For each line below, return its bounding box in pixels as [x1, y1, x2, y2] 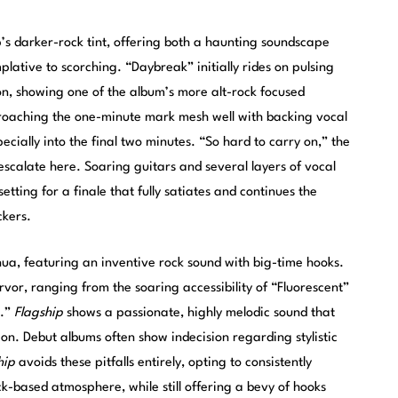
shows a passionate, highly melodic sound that [67, 306, 335, 320]
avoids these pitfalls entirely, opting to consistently [15, 355, 312, 370]
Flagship [14, 306, 67, 320]
